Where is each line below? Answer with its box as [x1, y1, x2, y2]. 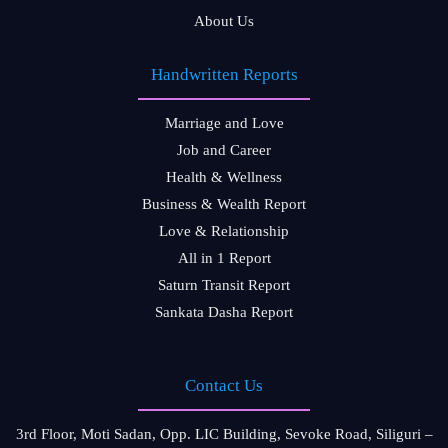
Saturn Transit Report [158, 277, 290, 293]
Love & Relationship [159, 223, 289, 239]
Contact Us [185, 376, 263, 395]
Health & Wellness [166, 169, 282, 185]
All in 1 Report [177, 250, 271, 266]
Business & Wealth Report [142, 196, 306, 212]
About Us [194, 13, 254, 29]
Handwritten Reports [150, 65, 298, 84]
